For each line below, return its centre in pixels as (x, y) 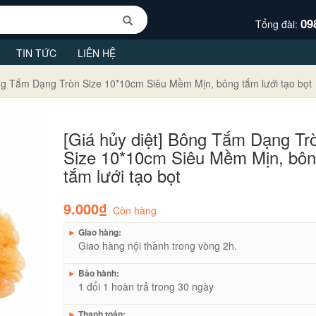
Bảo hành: (98, 273)
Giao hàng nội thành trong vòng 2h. (158, 245)
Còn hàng (135, 210)
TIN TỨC (36, 53)
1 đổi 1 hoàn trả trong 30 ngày (146, 286)
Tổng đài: (278, 24)
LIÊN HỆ (97, 53)
